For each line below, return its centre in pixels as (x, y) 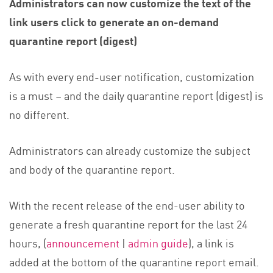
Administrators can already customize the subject (130, 150)
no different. (39, 114)
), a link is (211, 243)
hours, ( (28, 243)
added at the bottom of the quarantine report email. (134, 262)
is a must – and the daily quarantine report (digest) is (136, 95)
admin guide (158, 243)
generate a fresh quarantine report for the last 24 (128, 224)
